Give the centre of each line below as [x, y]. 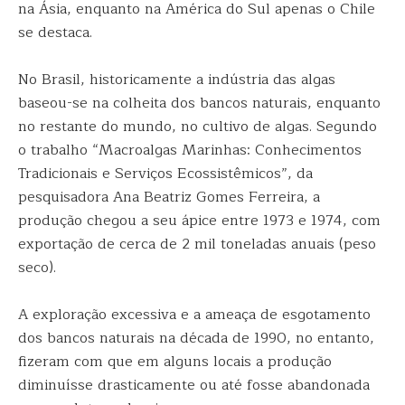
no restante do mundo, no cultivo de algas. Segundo [198, 127]
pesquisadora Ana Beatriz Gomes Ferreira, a [169, 197]
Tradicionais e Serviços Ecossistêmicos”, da [165, 174]
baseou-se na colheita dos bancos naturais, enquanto [199, 103]
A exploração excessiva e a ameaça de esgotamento [194, 315]
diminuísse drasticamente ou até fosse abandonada [194, 385]
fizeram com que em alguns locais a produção [175, 362]
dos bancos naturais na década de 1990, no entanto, [196, 338]
